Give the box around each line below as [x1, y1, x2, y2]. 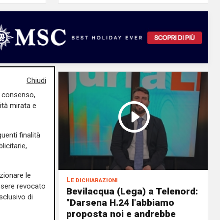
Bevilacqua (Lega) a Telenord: [66, 186, 198, 197]
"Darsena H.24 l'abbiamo [66, 197, 174, 208]
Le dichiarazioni [66, 175, 118, 184]
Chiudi [27, 76, 46, 85]
